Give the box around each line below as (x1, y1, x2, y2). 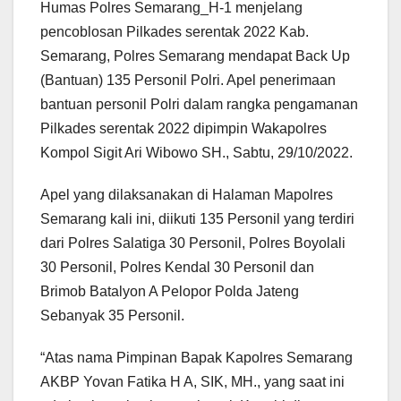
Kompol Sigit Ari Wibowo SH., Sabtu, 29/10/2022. (40, 145, 353, 161)
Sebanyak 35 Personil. (40, 308, 184, 324)
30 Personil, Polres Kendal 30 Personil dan (40, 260, 314, 276)
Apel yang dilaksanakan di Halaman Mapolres (40, 187, 333, 203)
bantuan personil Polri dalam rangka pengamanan (40, 97, 358, 113)
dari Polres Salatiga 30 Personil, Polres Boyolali (40, 235, 346, 252)
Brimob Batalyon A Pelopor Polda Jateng (40, 284, 299, 300)
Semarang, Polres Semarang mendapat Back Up (40, 48, 350, 64)
